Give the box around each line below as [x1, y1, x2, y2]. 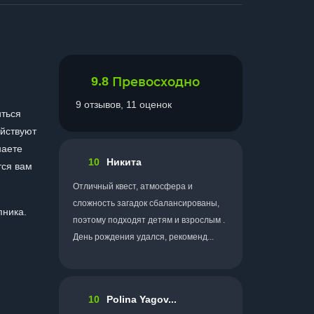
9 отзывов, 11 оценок [76, 99, 172, 110]
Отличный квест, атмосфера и [73, 182, 193, 191]
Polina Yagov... [107, 293, 177, 305]
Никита [107, 156, 142, 168]
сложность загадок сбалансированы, [73, 198, 219, 208]
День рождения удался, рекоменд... [73, 232, 214, 242]
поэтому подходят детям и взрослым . [73, 215, 225, 225]
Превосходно [112, 74, 200, 89]
